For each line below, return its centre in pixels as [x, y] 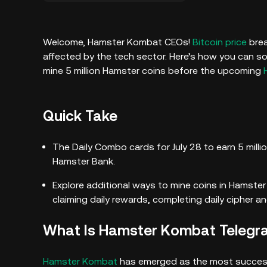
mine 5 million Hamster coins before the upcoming [153, 71]
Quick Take [80, 116]
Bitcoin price [220, 42]
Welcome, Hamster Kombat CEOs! [118, 42]
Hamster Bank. [85, 161]
